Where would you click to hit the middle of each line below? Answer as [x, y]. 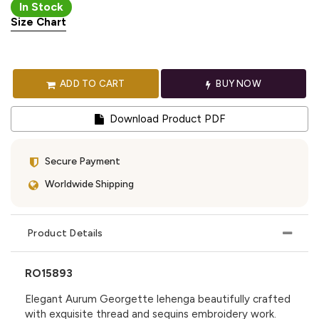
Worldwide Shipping [89, 184]
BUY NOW [237, 83]
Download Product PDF [166, 119]
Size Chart [38, 22]
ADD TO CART [91, 83]
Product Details [65, 234]
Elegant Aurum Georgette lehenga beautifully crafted [158, 299]
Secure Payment [83, 162]
